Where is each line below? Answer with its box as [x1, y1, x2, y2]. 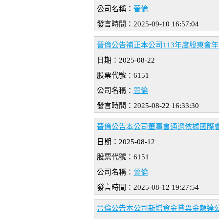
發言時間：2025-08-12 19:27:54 [97, 183, 199, 192]
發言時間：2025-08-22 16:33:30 [97, 102, 199, 110]
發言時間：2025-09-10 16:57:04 [97, 20, 199, 28]
